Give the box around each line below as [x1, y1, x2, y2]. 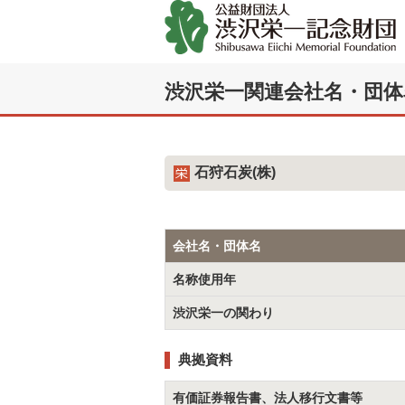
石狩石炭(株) [194, 164, 276, 181]
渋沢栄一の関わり [173, 305, 274, 320]
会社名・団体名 [173, 238, 261, 253]
